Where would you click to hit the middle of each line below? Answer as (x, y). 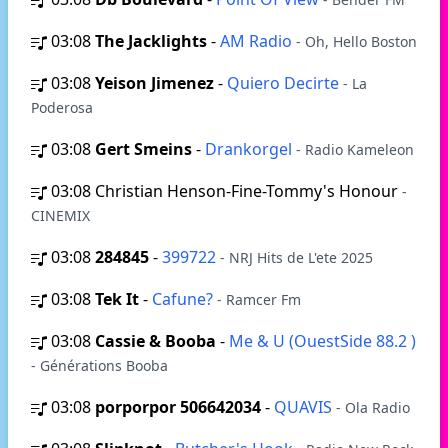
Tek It (117, 299)
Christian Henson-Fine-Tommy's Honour (248, 191)
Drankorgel (250, 149)
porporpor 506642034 (178, 407)
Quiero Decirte (285, 83)
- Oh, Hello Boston (356, 41)
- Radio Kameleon (355, 149)
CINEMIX (60, 215)
